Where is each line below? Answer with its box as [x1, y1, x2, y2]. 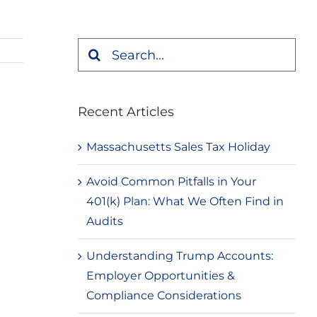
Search [76, 40, 116, 54]
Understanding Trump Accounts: [86, 249, 273, 263]
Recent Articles [77, 104, 174, 120]
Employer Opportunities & [86, 269, 235, 282]
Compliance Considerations [86, 289, 241, 302]
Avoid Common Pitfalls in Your [86, 175, 256, 188]
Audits [86, 214, 123, 228]
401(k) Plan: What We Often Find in [86, 195, 284, 208]
